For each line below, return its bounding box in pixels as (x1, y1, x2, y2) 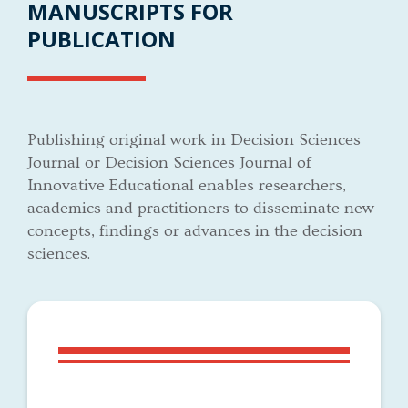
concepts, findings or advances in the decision (27, 221, 362, 241)
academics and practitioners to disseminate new (27, 199, 374, 219)
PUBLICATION (27, 24, 176, 55)
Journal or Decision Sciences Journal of (27, 153, 311, 173)
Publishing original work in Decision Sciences (27, 130, 361, 150)
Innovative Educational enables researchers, (27, 176, 346, 196)
